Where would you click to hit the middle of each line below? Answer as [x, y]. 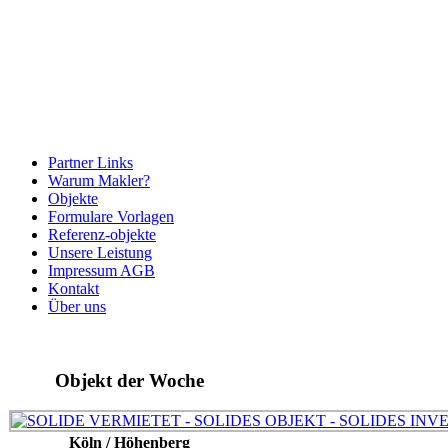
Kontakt [73, 288]
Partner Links [90, 162]
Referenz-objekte [102, 234]
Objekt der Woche [129, 380]
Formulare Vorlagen [111, 216]
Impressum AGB [101, 270]
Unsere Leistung [100, 252]
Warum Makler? [99, 180]
